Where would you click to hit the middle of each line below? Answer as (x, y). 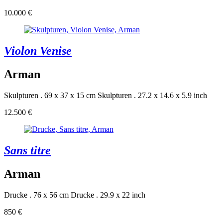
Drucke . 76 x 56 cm (36, 195)
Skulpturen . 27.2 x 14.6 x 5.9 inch (152, 96)
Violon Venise (38, 51)
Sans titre (27, 150)
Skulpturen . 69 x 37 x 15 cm (50, 96)
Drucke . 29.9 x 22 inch (108, 195)
